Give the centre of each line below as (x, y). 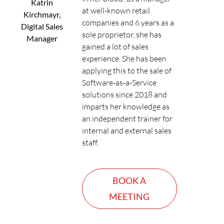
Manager (42, 38)
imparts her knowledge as (125, 106)
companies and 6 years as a (128, 22)
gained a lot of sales (115, 46)
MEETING (129, 197)
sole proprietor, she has (121, 34)
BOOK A (129, 181)
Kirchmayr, (42, 14)
